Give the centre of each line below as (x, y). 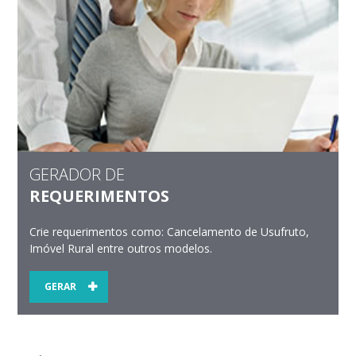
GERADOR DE (77, 174)
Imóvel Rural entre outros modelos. (121, 248)
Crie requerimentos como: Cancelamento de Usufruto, (170, 231)
